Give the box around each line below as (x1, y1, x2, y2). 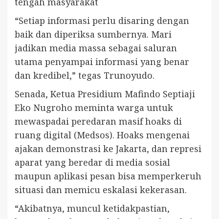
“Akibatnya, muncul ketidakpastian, (15, 202, 170, 215)
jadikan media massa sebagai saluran (15, 42, 177, 54)
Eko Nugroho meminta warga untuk (15, 102, 173, 114)
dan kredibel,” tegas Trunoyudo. (15, 69, 154, 82)
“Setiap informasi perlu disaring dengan (15, 15, 189, 27)
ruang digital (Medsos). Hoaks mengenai (15, 129, 190, 141)
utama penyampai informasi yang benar (15, 56, 189, 68)
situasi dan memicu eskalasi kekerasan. (15, 184, 187, 196)
